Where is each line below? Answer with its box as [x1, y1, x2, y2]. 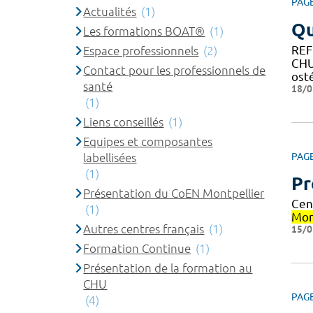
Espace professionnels [83, 43, 199, 57]
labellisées [83, 150, 137, 164]
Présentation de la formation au [83, 261, 253, 275]
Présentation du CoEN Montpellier [83, 186, 265, 200]
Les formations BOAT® [83, 24, 205, 38]
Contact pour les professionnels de [83, 63, 266, 77]
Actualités [83, 4, 137, 18]
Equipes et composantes [83, 134, 213, 148]
